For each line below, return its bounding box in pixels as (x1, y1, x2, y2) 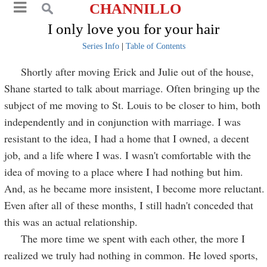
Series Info (82, 42, 119, 51)
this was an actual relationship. (4, 215, 138, 229)
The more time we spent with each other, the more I (4, 231, 246, 246)
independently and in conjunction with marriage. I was (4, 114, 241, 129)
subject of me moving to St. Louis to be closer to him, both (4, 98, 261, 112)
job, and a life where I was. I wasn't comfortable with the (4, 148, 252, 162)
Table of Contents (125, 42, 185, 51)
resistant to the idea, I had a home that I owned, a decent (4, 131, 250, 145)
